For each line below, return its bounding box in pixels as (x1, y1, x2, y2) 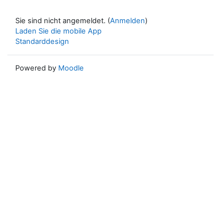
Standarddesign (15, 37, 69, 46)
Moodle (58, 63, 84, 73)
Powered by (15, 63, 58, 73)
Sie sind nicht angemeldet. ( (15, 16, 110, 25)
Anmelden (110, 16, 145, 25)
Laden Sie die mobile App (15, 26, 102, 36)
